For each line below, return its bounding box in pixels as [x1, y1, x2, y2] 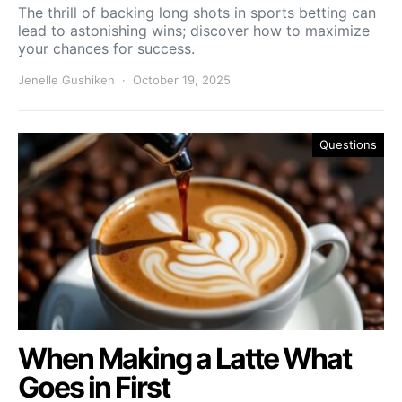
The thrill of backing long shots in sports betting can [18, 3, 376, 22]
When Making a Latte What [18, 340, 351, 376]
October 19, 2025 [133, 72, 231, 87]
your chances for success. [18, 39, 195, 57]
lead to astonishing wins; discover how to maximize [18, 21, 370, 39]
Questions [319, 136, 377, 152]
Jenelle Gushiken [18, 72, 115, 87]
